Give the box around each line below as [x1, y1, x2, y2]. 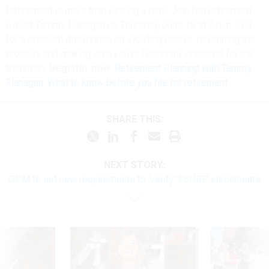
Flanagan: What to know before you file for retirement [6, 77, 228, 89]
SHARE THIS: [112, 113, 163, 125]
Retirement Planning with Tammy [115, 62, 252, 74]
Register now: [49, 62, 112, 74]
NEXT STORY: [104, 159, 165, 171]
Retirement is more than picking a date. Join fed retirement [6, 5, 252, 17]
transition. [6, 62, 49, 74]
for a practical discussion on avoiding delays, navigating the [6, 34, 255, 46]
